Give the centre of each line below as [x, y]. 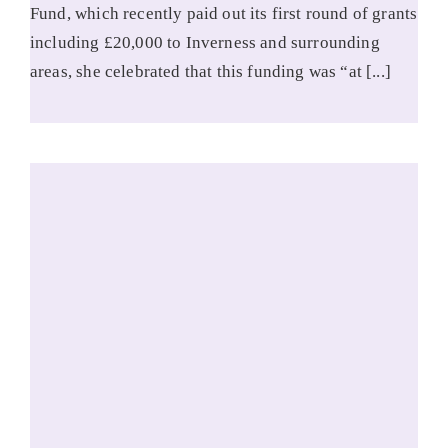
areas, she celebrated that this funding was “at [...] [210, 71]
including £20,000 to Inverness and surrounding [204, 42]
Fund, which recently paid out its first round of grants [223, 13]
